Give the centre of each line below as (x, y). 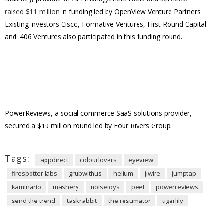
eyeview (141, 160)
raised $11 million (32, 11)
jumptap (184, 173)
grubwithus (85, 173)
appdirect (54, 160)
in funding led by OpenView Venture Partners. (131, 11)
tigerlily (173, 201)
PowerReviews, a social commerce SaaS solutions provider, (98, 113)
